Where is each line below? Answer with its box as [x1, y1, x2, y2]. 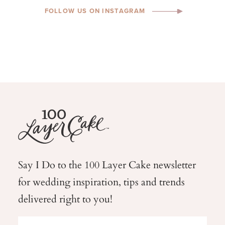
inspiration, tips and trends [72, 174, 185, 189]
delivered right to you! [18, 191, 113, 206]
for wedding [18, 174, 73, 189]
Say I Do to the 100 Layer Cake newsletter [18, 157, 196, 172]
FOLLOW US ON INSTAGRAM [44, 6, 146, 16]
